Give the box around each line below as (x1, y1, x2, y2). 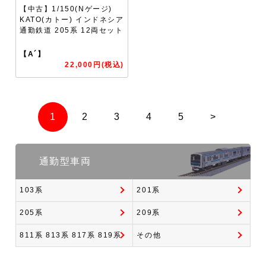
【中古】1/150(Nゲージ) (20, 4, 113, 13)
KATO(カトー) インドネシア (20, 15, 124, 24)
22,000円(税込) (65, 60, 125, 69)
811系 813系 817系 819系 (20, 231, 122, 240)
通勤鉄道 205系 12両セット (20, 26, 123, 34)
